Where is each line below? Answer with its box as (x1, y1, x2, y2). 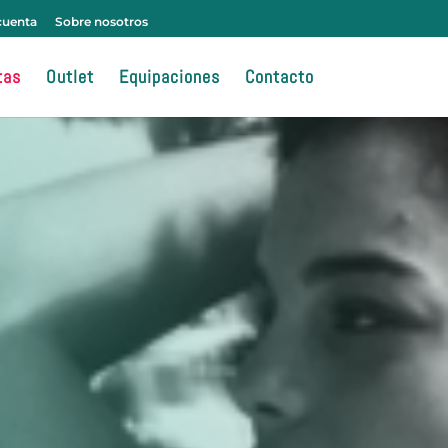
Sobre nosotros (54, 14, 148, 29)
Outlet (45, 65, 94, 88)
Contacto (244, 65, 314, 88)
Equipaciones (118, 65, 220, 88)
